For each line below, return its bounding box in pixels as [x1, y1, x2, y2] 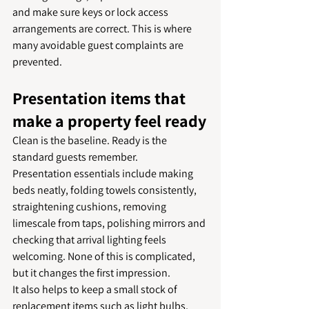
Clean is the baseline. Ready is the [12, 133, 169, 148]
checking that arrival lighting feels [12, 232, 168, 247]
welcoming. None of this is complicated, [12, 249, 197, 263]
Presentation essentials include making [12, 166, 195, 181]
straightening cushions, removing [12, 199, 168, 214]
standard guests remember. [12, 150, 138, 164]
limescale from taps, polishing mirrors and [12, 216, 208, 230]
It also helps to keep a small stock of [12, 282, 179, 297]
